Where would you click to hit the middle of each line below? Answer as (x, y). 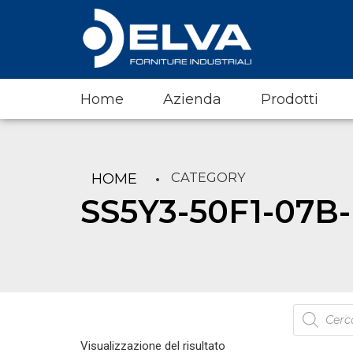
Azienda (192, 99)
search (314, 324)
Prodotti (290, 99)
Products (321, 310)
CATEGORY (208, 177)
